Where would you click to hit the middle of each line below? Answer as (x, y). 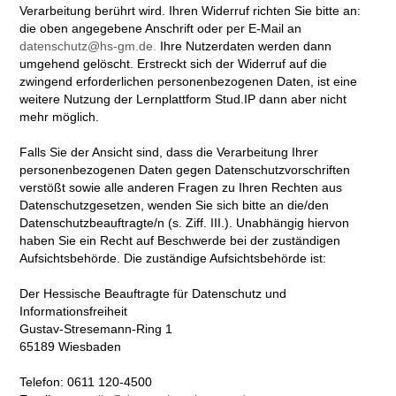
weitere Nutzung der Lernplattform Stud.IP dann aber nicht (183, 99)
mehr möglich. (60, 117)
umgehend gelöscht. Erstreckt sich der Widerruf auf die (174, 64)
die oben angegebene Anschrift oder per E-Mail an (161, 29)
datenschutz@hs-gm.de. (88, 46)
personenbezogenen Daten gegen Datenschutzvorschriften (185, 170)
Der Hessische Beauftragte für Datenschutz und (153, 294)
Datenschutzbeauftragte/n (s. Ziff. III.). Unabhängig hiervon (185, 223)
